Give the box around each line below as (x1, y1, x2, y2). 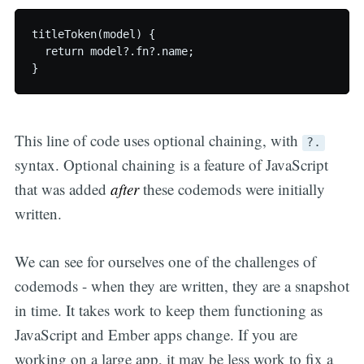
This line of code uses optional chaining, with (14, 130, 302, 151)
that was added (14, 179, 110, 200)
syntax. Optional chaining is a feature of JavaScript (14, 154, 328, 175)
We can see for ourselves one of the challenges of (14, 250, 316, 271)
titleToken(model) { (31, 28, 155, 41)
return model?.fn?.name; (31, 45, 194, 58)
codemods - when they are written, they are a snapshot (14, 275, 349, 296)
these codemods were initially (138, 179, 325, 200)
